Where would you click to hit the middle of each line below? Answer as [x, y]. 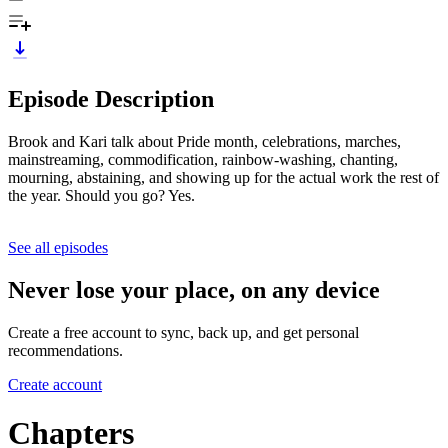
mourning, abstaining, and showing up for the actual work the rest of [223, 177]
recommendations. [65, 350]
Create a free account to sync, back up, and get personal [183, 332]
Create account [55, 384]
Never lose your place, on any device [194, 289]
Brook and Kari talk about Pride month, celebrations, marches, [204, 141]
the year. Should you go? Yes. [101, 195]
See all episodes [58, 247]
